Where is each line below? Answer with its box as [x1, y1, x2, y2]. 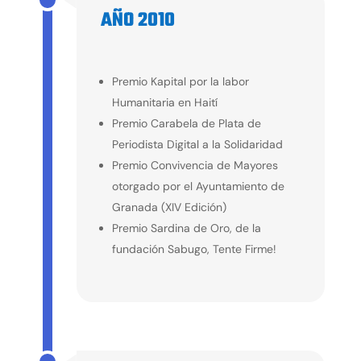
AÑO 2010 [100, 5, 175, 35]
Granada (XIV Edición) [111, 199, 226, 214]
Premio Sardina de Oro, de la [111, 220, 261, 235]
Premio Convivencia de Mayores [111, 157, 278, 172]
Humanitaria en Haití [111, 94, 218, 110]
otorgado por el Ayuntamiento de [111, 178, 284, 193]
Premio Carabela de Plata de [111, 115, 261, 131]
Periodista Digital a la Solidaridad [111, 136, 283, 151]
